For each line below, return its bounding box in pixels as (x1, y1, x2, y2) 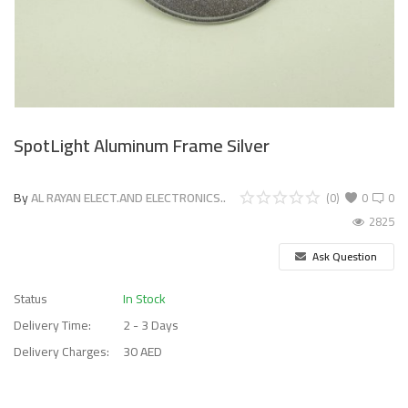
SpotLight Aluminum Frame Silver (14, 128, 270, 162)
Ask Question (310, 245, 378, 267)
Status (14, 287, 47, 311)
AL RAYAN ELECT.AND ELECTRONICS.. (31, 186, 226, 209)
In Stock (123, 287, 166, 311)
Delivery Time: (14, 313, 91, 337)
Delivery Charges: (14, 340, 109, 363)
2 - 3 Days (123, 313, 178, 337)
